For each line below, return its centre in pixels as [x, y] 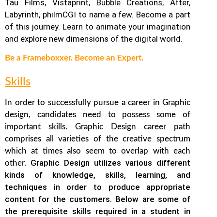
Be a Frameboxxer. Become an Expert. [74, 58]
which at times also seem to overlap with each [98, 151]
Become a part [163, 15]
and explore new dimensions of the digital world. [94, 39]
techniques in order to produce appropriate [98, 187]
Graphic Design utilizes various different [111, 163]
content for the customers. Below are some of [98, 199]
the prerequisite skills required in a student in [98, 211]
